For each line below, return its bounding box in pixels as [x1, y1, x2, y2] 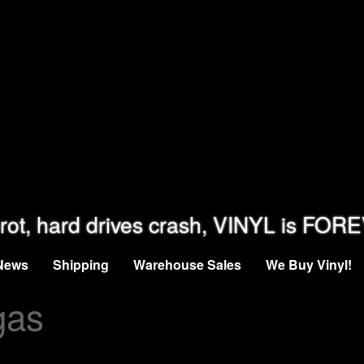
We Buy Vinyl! [266, 255, 352, 275]
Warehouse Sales [133, 255, 241, 275]
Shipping [53, 255, 109, 275]
